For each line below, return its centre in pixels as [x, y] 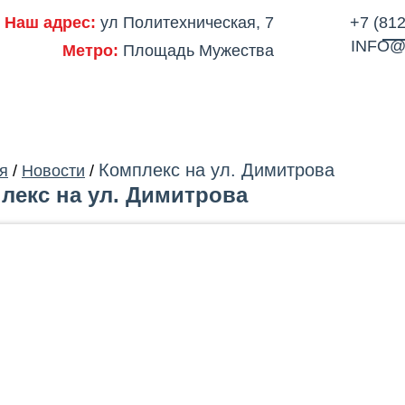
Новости [53, 170]
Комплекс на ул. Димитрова [217, 170]
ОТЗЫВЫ [334, 103]
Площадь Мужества [196, 51]
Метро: [90, 51]
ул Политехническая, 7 [185, 23]
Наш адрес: [50, 23]
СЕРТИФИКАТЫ [249, 103]
